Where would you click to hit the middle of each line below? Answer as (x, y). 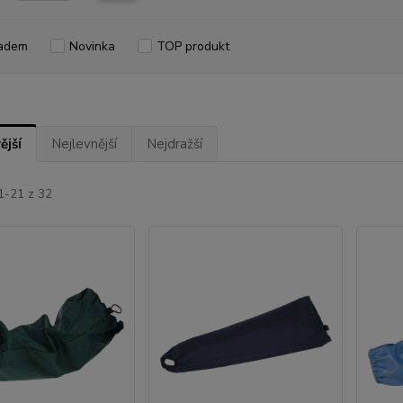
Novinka (92, 46)
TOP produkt (193, 46)
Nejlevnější (84, 143)
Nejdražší (174, 143)
